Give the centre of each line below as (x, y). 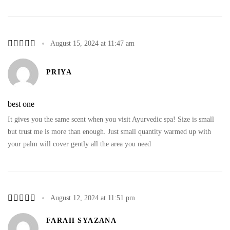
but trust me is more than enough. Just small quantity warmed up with (109, 131)
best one (21, 104)
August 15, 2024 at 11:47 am (92, 43)
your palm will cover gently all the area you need (79, 144)
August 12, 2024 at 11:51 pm (93, 198)
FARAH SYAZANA (82, 221)
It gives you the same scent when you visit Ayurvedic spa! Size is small (111, 119)
